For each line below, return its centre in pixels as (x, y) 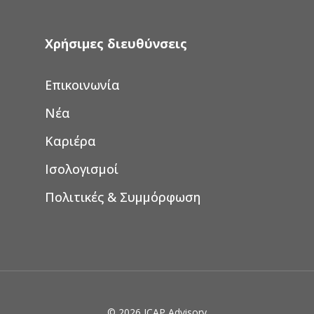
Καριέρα (70, 141)
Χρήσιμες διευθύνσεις (116, 44)
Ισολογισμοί (82, 169)
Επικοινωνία (82, 85)
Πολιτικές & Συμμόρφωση (123, 197)
